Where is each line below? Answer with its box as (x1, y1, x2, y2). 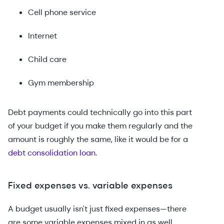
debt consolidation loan (8, 147, 95, 158)
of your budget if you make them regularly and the (8, 120, 192, 131)
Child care (28, 54, 66, 64)
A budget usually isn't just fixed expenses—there (8, 203, 186, 214)
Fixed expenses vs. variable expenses (8, 179, 172, 191)
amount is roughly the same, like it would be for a (8, 134, 188, 144)
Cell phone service (28, 7, 96, 17)
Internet (28, 30, 57, 41)
